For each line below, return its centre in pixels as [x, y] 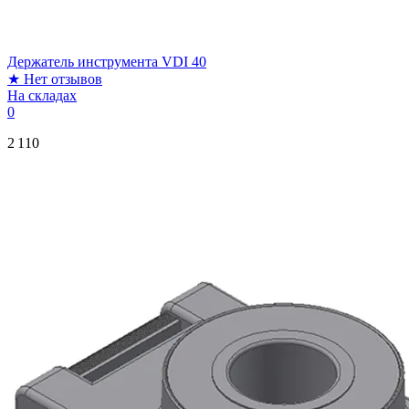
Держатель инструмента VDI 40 [107, 61]
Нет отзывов [63, 79]
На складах [42, 95]
